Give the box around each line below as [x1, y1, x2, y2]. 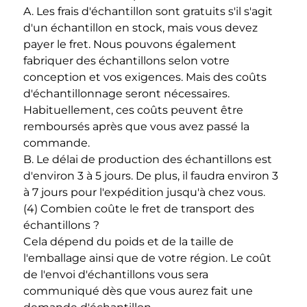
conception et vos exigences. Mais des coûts [23, 71, 267, 84]
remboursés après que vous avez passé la [23, 120, 249, 134]
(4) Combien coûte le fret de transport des [23, 202, 254, 216]
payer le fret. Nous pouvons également [23, 38, 236, 51]
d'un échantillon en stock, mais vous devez [23, 21, 258, 35]
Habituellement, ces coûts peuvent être [23, 103, 243, 117]
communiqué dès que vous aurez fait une [23, 284, 253, 298]
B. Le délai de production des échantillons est [23, 153, 272, 167]
